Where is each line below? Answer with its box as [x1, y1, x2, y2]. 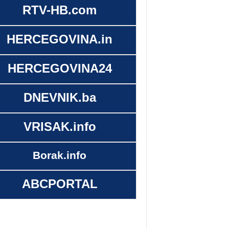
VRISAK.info [23, 120, 96, 134]
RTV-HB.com [22, 3, 97, 17]
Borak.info [33, 149, 86, 162]
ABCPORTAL [21, 177, 98, 191]
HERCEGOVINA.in [7, 32, 112, 47]
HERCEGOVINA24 [7, 61, 112, 76]
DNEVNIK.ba [23, 90, 96, 105]
